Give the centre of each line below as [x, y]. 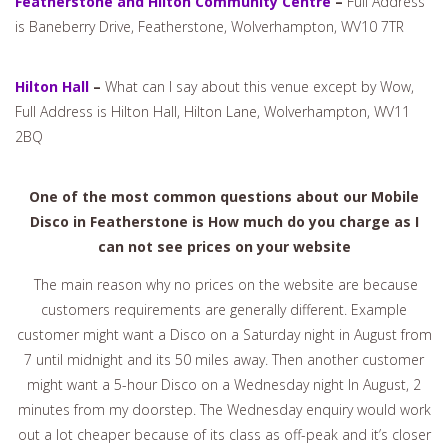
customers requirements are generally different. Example [224, 309]
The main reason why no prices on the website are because [224, 284]
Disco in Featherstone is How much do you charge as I [224, 222]
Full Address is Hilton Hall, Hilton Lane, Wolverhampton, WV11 [212, 112]
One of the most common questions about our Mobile [224, 197]
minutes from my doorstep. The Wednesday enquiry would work [224, 409]
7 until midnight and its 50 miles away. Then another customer [224, 359]
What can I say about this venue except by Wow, [259, 87]
